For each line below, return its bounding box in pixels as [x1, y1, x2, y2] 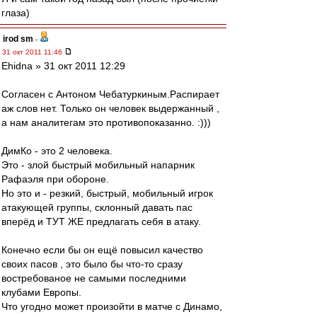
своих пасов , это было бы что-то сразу [1, 258, 183, 270]
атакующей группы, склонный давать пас [1, 202, 192, 213]
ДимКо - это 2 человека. [1, 145, 113, 156]
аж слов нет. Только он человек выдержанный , [1, 103, 219, 114]
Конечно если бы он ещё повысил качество [1, 244, 203, 255]
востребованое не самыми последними [1, 272, 186, 284]
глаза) [1, 7, 30, 18]
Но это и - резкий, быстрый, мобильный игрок [1, 188, 213, 199]
